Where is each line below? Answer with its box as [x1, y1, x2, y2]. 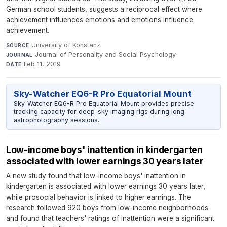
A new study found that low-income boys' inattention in [6, 171, 186, 180]
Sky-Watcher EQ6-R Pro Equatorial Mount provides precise [13, 100, 194, 108]
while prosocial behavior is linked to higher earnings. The [6, 193, 191, 201]
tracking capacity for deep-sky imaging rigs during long [13, 108, 184, 116]
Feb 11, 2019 [24, 60, 61, 68]
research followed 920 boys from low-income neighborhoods [6, 203, 208, 212]
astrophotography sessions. [13, 116, 99, 124]
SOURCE [6, 42, 29, 49]
